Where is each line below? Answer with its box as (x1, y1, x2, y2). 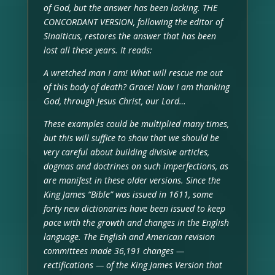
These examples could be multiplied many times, (43, 117, 229, 130)
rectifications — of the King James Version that (43, 258, 222, 271)
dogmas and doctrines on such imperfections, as (43, 160, 228, 172)
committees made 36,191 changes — (43, 244, 184, 257)
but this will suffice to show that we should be (43, 131, 219, 144)
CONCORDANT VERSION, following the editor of (43, 15, 223, 28)
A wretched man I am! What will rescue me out (43, 66, 223, 79)
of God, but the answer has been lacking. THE (43, 1, 217, 14)
